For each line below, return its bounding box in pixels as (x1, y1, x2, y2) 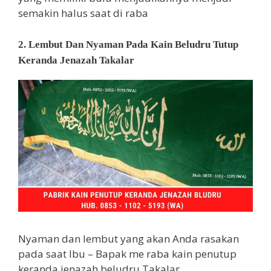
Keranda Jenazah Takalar (18, 54, 134, 66)
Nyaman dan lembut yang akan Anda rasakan (18, 231, 239, 246)
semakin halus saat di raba (18, 6, 148, 21)
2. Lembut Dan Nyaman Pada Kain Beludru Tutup (18, 38, 238, 50)
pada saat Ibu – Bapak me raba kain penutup (18, 246, 237, 261)
